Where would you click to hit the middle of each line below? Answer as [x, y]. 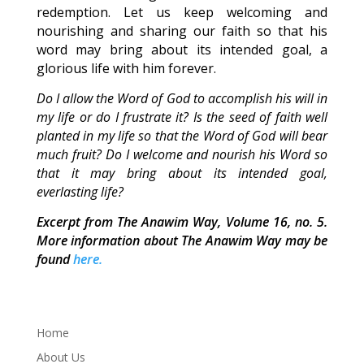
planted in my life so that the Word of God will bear [182, 136]
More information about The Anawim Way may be [182, 240]
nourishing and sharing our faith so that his [182, 31]
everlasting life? [80, 192]
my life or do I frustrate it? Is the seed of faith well [182, 117]
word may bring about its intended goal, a [182, 50]
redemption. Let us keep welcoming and [182, 12]
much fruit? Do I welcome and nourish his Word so [182, 154]
